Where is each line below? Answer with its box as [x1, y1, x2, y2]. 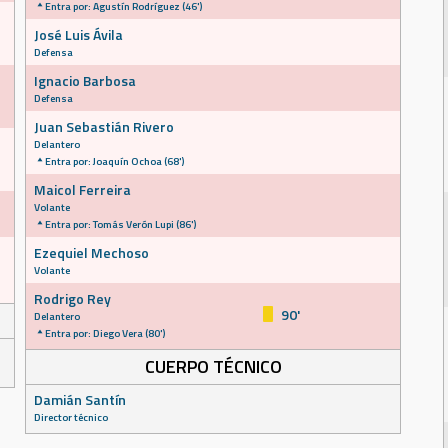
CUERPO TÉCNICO [144, 353, 282, 380]
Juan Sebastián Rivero [34, 116, 174, 137]
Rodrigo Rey [34, 288, 111, 309]
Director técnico [34, 409, 108, 425]
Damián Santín [34, 389, 126, 410]
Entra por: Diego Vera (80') [45, 325, 165, 341]
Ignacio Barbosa [34, 70, 136, 91]
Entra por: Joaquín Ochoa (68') [45, 153, 184, 169]
